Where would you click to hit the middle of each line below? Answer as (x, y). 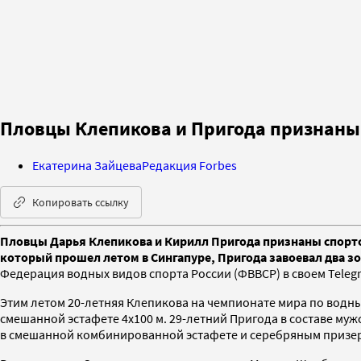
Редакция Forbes (189, 165)
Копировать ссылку (81, 202)
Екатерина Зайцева (87, 165)
